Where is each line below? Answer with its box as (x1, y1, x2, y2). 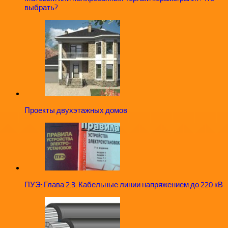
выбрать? (24, 3, 58, 13)
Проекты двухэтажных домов (24, 106, 127, 116)
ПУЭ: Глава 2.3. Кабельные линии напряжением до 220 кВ (24, 180, 223, 190)
